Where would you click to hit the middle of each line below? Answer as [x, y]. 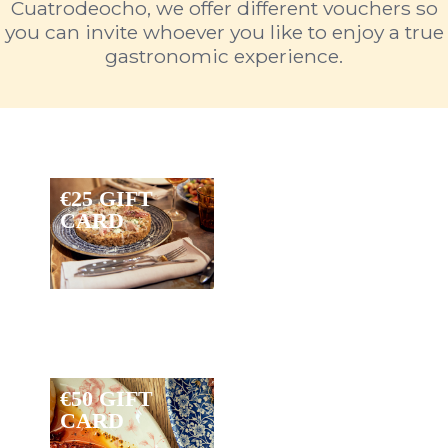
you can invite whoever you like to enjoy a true [224, 32]
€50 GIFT [106, 399]
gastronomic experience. [224, 56]
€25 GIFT [106, 199]
